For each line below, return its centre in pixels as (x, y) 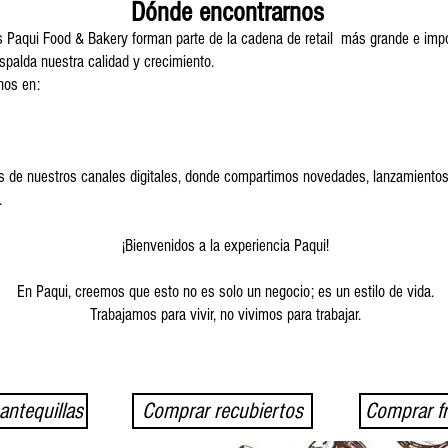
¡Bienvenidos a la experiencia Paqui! (225, 245)
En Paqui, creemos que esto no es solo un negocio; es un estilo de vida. (225, 291)
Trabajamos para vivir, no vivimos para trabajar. (225, 314)
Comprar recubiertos (222, 410)
